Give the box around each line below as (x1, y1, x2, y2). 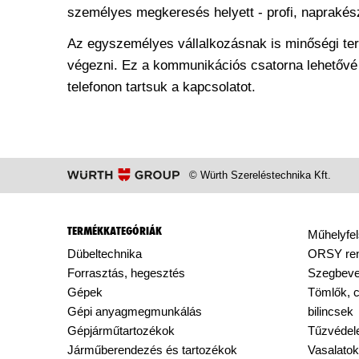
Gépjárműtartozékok (67, 324, 175, 337)
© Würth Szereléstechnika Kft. (189, 169, 331, 181)
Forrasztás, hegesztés (67, 266, 185, 280)
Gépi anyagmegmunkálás (67, 305, 202, 318)
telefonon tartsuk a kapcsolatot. (67, 79, 256, 95)
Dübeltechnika (67, 247, 142, 260)
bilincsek (308, 305, 353, 318)
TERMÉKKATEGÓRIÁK (67, 225, 162, 237)
